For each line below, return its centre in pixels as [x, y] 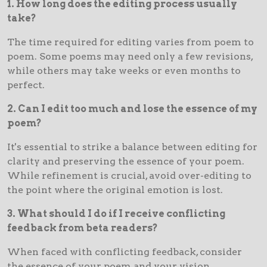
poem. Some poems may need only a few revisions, [130, 56]
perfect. [26, 85]
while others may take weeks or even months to [124, 70]
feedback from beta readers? [83, 228]
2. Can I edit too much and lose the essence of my [132, 108]
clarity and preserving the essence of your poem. [126, 161]
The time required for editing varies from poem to [131, 42]
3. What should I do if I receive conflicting [116, 213]
